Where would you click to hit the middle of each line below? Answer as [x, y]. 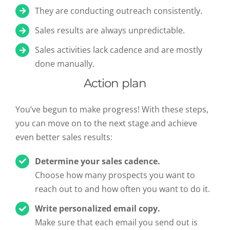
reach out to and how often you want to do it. [123, 189]
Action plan [115, 83]
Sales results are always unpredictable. [110, 30]
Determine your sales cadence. [98, 161]
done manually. [65, 64]
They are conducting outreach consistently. [119, 11]
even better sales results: [64, 137]
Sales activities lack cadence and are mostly [119, 50]
